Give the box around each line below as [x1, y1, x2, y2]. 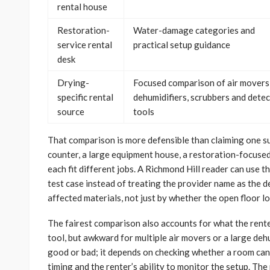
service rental [57, 39, 112, 51]
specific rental [57, 92, 113, 103]
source [57, 106, 84, 118]
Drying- [57, 77, 89, 89]
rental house [57, 1, 107, 13]
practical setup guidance [133, 39, 230, 51]
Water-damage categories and [133, 25, 255, 36]
